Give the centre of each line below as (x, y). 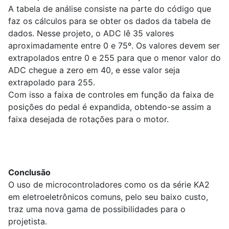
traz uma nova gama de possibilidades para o (97, 209)
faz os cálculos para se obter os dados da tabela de (109, 21)
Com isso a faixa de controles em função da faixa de (111, 95)
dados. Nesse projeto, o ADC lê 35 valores (91, 33)
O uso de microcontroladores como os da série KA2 (109, 185)
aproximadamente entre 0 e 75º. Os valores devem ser (114, 46)
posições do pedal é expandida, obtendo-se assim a (110, 107)
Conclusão (29, 173)
